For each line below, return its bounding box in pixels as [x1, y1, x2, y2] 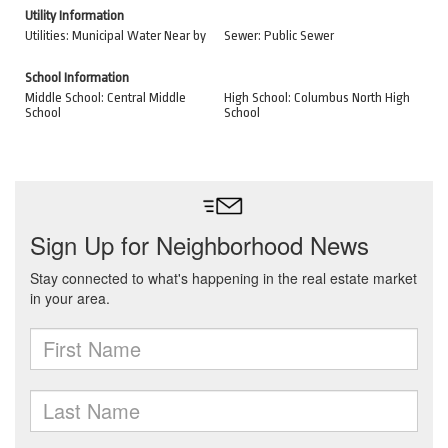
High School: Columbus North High [224, 90, 410, 105]
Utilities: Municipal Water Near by [25, 28, 206, 43]
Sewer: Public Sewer [224, 28, 334, 43]
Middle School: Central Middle [25, 90, 186, 105]
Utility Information [25, 8, 124, 23]
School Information [25, 70, 129, 85]
